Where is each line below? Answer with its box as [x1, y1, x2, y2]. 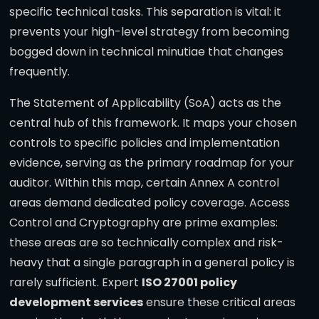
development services [9, 294, 143, 311]
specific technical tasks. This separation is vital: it [9, 4, 281, 21]
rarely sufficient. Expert [9, 274, 142, 291]
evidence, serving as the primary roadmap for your [9, 155, 294, 172]
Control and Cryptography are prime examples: [9, 214, 278, 231]
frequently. [9, 63, 70, 80]
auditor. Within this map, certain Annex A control [9, 174, 279, 192]
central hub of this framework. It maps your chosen [9, 115, 297, 132]
